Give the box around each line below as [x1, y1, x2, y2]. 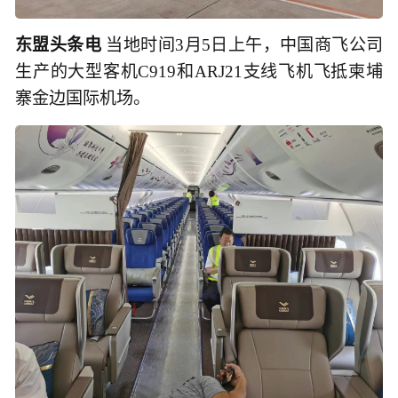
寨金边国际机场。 [15, 89, 150, 108]
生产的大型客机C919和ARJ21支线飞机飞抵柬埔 [15, 62, 383, 82]
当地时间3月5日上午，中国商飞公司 [106, 36, 384, 55]
